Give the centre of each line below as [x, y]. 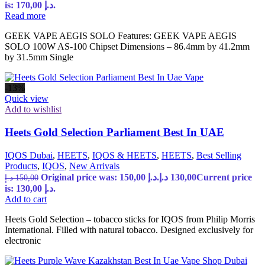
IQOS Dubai [29, 155]
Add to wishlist [33, 109]
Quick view [27, 99]
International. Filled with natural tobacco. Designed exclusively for [129, 230]
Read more [25, 16]
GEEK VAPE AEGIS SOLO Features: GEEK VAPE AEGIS [121, 36]
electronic [23, 240]
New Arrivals [94, 166]
